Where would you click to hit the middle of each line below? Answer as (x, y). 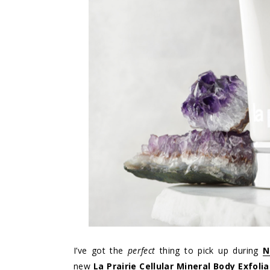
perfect (143, 250)
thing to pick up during (211, 250)
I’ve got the (101, 250)
